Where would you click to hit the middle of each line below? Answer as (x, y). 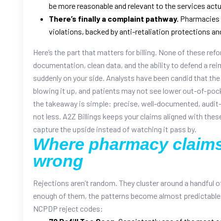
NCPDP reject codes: (68, 208)
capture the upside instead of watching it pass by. (115, 129)
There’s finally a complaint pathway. (114, 18)
